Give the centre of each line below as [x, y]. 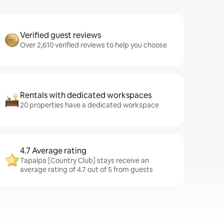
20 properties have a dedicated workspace [89, 105]
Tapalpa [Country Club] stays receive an [84, 160]
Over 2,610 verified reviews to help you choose [93, 45]
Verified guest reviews [60, 35]
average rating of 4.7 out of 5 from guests [86, 169]
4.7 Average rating [53, 151]
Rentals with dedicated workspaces [86, 95]
